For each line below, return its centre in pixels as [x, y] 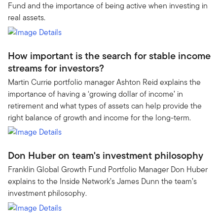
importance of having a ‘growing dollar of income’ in [95, 94]
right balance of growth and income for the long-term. [99, 117]
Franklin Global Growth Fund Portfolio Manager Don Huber [108, 169]
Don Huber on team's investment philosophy [106, 155]
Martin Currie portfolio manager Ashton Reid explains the [104, 82]
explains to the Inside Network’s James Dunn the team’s [102, 181]
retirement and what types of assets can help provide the [105, 106]
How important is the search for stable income [109, 55]
